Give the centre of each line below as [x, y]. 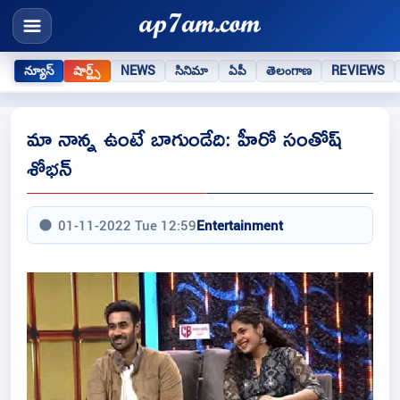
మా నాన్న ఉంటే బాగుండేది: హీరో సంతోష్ [184, 138]
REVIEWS [358, 70]
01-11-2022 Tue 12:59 [127, 225]
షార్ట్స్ [87, 70]
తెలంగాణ [289, 70]
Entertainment [240, 225]
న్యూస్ [39, 70]
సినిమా [192, 70]
